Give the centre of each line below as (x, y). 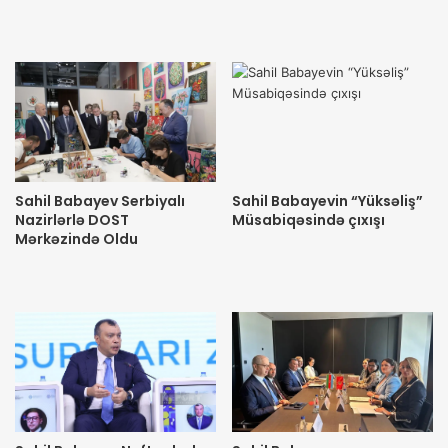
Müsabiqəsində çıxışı (308, 220)
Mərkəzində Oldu (76, 239)
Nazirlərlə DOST (72, 220)
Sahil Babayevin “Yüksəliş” (327, 201)
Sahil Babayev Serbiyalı (100, 201)
